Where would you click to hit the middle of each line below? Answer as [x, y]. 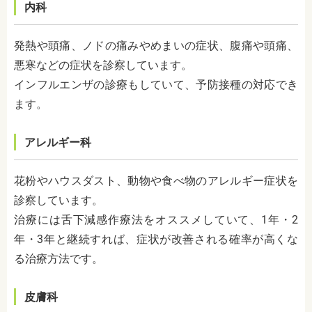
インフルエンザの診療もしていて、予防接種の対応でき [156, 85]
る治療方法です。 [58, 259]
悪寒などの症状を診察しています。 [103, 65]
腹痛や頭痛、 [264, 46]
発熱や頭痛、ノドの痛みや [82, 46]
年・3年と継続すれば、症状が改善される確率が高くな [156, 240]
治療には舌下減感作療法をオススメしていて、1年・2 [156, 220]
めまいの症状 [185, 46]
